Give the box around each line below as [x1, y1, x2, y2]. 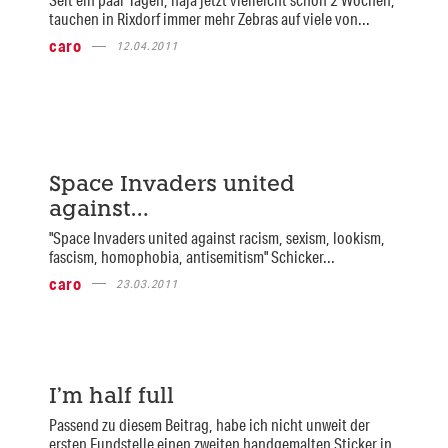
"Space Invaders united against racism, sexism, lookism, [48, 226, 385, 248]
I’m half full [48, 387, 174, 409]
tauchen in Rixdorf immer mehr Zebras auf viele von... [48, 8, 370, 30]
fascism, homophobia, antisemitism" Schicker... [48, 245, 335, 267]
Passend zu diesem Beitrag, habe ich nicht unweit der [48, 414, 370, 436]
